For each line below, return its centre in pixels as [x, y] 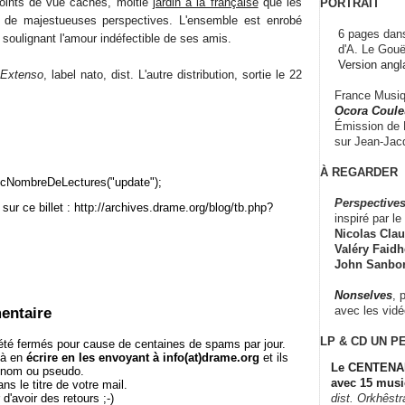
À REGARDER [359, 172]
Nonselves [363, 295]
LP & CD [344, 341]
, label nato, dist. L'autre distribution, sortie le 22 [173, 74]
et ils [274, 358]
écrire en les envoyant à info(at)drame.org [143, 358]
